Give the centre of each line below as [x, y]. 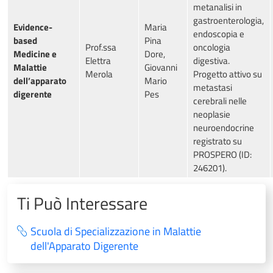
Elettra [98, 61]
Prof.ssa [101, 48]
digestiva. [211, 61]
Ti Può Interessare [82, 204]
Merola [99, 74]
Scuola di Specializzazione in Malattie [116, 232]
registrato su [218, 141]
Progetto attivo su [228, 74]
